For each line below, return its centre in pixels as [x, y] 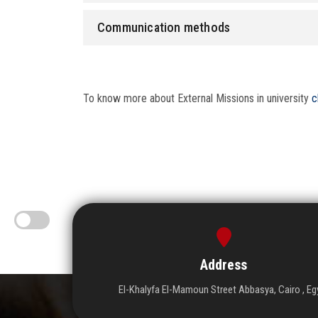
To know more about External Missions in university [197, 99]
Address [224, 265]
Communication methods [164, 28]
